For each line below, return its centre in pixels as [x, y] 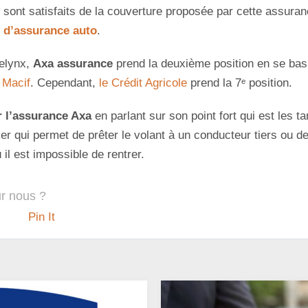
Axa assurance [75, 64]
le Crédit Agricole [143, 83]
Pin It [42, 217]
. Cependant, [65, 83]
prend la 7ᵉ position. [240, 83]
